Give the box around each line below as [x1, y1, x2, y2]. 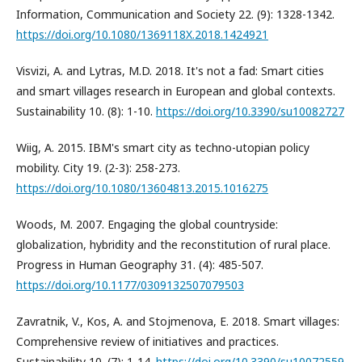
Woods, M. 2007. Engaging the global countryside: [16, 217, 278, 233]
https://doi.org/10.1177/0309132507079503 [16, 277, 244, 293]
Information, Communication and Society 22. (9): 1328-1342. [16, 6, 335, 23]
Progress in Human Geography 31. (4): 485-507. [16, 257, 263, 273]
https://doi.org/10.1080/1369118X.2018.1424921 [16, 27, 268, 43]
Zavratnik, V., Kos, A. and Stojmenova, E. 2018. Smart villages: [16, 314, 339, 330]
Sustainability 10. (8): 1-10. [16, 103, 156, 120]
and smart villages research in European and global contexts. [16, 83, 335, 99]
